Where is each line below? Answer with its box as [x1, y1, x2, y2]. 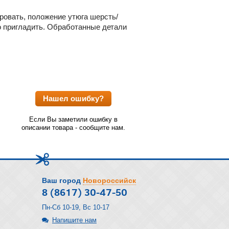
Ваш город [42, 176, 81, 185]
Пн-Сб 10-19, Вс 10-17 [42, 203, 109, 211]
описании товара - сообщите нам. [21, 123, 125, 131]
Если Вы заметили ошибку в [29, 115, 118, 123]
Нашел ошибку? [43, 94, 104, 103]
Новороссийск [83, 176, 136, 185]
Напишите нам [52, 216, 97, 224]
